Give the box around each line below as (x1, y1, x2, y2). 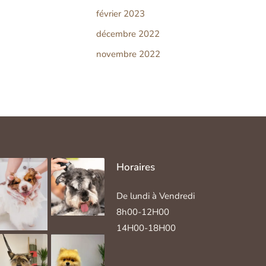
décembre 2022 (96, 27, 160, 40)
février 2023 (96, 8, 145, 20)
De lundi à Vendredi (116, 189, 195, 202)
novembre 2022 (96, 47, 160, 60)
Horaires (116, 160, 156, 174)
